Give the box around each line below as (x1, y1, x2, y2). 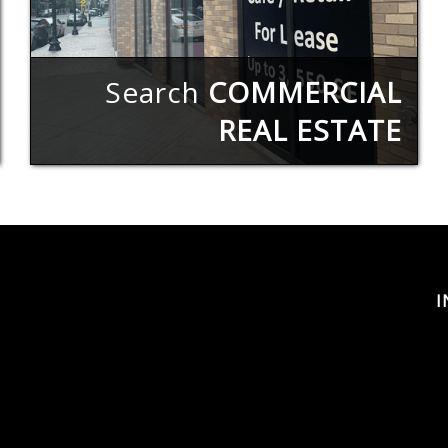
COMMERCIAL (208, 73, 402, 111)
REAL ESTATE (218, 111, 402, 149)
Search (105, 73, 208, 111)
